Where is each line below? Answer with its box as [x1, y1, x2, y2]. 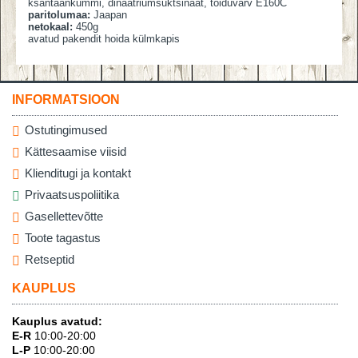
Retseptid [25, 253, 74, 267]
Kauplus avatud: [12, 315, 102, 328]
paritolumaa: [28, 9, 90, 21]
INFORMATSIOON [12, 93, 120, 106]
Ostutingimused [25, 123, 107, 137]
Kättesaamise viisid [25, 145, 126, 159]
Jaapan [90, 9, 127, 21]
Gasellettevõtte [25, 209, 103, 224]
